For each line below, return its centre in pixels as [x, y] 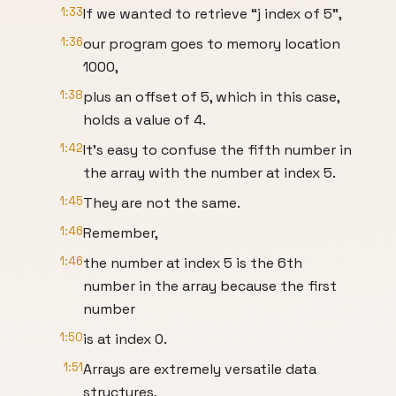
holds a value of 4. [145, 120]
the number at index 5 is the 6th [193, 263]
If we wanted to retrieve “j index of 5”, [213, 14]
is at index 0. [125, 339]
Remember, [121, 233]
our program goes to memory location [212, 44]
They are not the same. [162, 203]
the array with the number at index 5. [209, 173]
